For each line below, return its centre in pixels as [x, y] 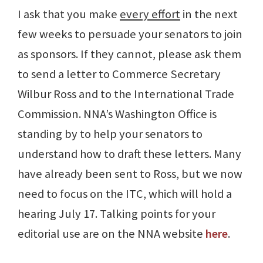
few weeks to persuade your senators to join [130, 34]
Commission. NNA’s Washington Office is [117, 114]
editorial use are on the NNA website [112, 234]
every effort [150, 14]
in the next [209, 14]
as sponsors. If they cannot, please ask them [129, 54]
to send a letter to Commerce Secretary [119, 74]
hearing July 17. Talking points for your [117, 214]
